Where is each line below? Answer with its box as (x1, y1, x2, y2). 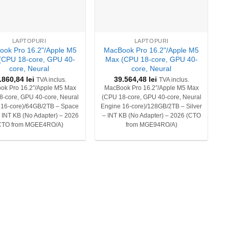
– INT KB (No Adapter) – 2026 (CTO (102, 112, 201, 119)
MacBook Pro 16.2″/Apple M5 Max (104, 84, 199, 91)
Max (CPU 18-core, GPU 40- (105, 55, 198, 64)
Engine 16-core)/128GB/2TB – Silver (101, 103, 202, 109)
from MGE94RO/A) (125, 121, 177, 128)
